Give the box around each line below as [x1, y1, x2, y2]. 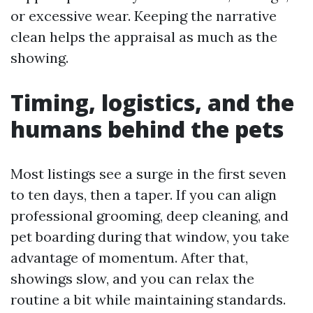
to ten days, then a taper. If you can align [10, 186, 277, 203]
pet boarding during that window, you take [10, 228, 289, 245]
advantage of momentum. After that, [10, 249, 248, 266]
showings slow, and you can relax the [10, 270, 254, 287]
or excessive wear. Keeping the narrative [10, 7, 277, 24]
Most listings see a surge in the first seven [10, 165, 286, 182]
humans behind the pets [10, 114, 284, 144]
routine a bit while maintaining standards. [10, 291, 286, 308]
